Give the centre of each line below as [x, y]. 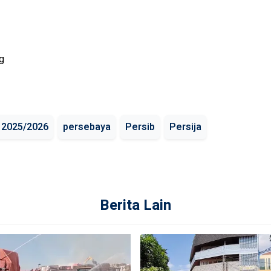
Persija [185, 127]
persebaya [87, 127]
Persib [140, 127]
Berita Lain [135, 205]
